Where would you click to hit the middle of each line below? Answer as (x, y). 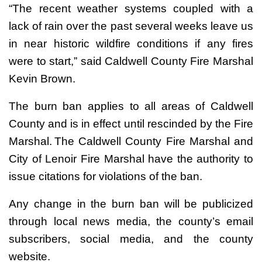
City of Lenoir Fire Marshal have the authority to (131, 158)
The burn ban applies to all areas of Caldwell (131, 106)
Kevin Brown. (42, 78)
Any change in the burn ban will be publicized (131, 204)
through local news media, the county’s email (131, 221)
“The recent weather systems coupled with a (131, 8)
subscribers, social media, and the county (131, 239)
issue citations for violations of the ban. (106, 176)
